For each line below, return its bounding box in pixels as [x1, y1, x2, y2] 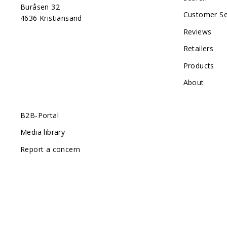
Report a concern [20, 144, 81, 154]
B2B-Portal [20, 110, 59, 120]
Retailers [183, 44, 214, 54]
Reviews [183, 26, 212, 36]
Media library [20, 127, 65, 137]
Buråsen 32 [20, 2, 60, 12]
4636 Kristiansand [20, 13, 82, 23]
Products [183, 60, 214, 70]
